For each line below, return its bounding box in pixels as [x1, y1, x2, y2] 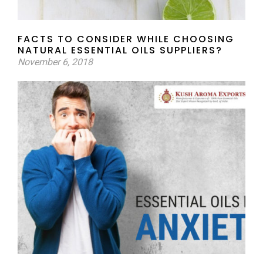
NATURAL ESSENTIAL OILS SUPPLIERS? [18, 43, 222, 58]
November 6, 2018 [18, 56, 93, 68]
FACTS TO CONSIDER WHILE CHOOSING [18, 32, 234, 46]
